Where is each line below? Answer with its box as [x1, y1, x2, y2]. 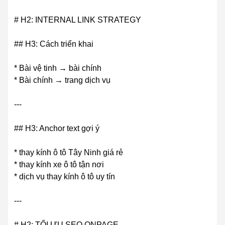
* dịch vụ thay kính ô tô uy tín [14, 172, 115, 181]
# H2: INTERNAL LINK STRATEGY [14, 16, 141, 25]
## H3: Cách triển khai [14, 40, 93, 49]
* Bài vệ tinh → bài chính [14, 64, 101, 73]
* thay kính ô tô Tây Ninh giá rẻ [14, 148, 123, 157]
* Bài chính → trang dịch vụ [14, 76, 110, 85]
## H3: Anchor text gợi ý [14, 124, 99, 133]
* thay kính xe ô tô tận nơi [14, 160, 104, 169]
